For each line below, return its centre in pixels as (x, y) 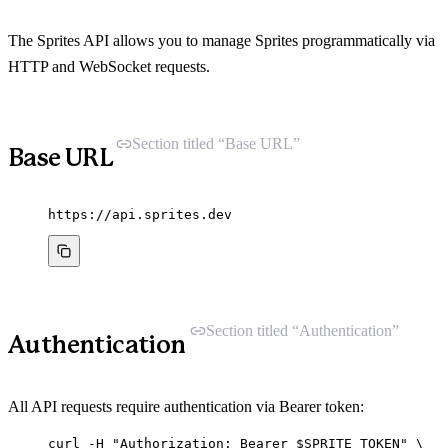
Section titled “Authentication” (302, 330)
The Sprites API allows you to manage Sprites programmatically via (221, 40)
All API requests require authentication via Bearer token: (186, 406)
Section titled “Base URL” (216, 143)
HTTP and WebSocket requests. (109, 66)
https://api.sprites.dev (140, 214)
